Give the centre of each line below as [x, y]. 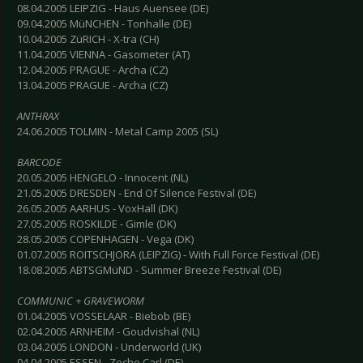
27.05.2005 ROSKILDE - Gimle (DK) [96, 224]
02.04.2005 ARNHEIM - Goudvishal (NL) [108, 332]
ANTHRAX [38, 116]
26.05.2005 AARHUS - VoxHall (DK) [97, 209]
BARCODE [39, 162]
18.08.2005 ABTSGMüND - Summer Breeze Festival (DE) [149, 270]
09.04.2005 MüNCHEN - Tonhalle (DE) [104, 24]
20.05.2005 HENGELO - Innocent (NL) [102, 178]
